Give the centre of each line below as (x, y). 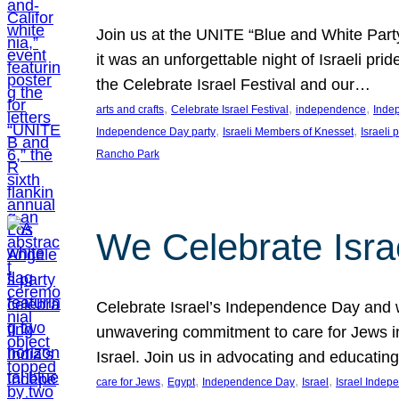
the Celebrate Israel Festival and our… (233, 85)
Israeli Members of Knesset (288, 132)
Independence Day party (156, 132)
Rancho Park (128, 154)
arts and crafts (130, 110)
